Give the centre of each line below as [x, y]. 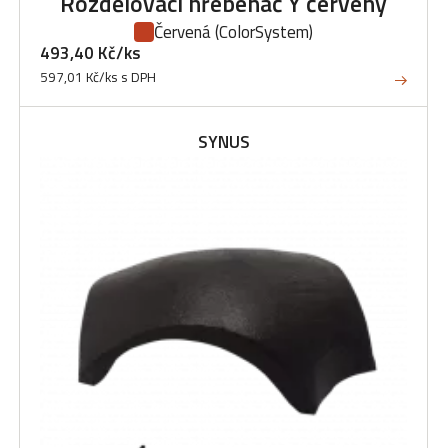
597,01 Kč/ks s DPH [98, 77]
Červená [184, 32]
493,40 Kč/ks [90, 53]
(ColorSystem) [264, 32]
